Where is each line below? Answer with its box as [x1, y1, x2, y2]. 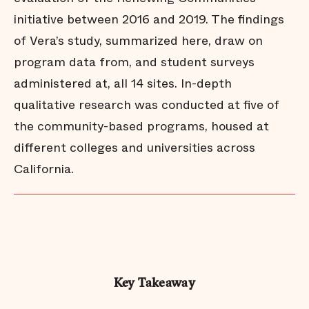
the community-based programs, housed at [14, 117, 269, 135]
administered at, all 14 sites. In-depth [14, 74, 232, 92]
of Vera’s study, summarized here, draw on [14, 32, 263, 50]
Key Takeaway [113, 277, 196, 290]
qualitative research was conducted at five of [14, 96, 279, 114]
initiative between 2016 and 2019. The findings [14, 10, 284, 28]
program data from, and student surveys [14, 53, 255, 71]
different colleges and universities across [14, 139, 255, 157]
